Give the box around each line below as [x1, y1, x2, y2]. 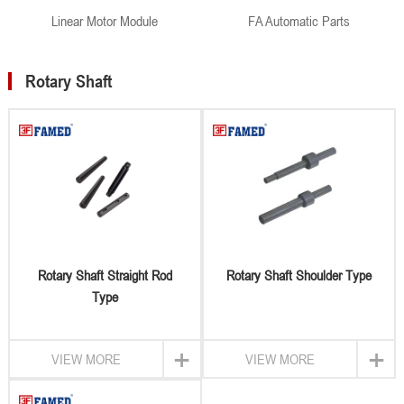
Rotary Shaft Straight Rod [37, 265, 172, 284]
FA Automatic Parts [248, 12, 350, 30]
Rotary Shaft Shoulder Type [226, 265, 372, 284]
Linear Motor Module [51, 12, 159, 30]
